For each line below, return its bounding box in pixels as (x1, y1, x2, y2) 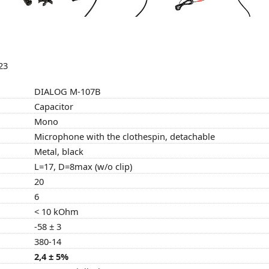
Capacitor (34, 100, 73, 112)
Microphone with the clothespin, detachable (34, 130, 215, 142)
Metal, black (34, 145, 83, 157)
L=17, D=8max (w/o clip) (34, 160, 132, 172)
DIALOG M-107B (34, 85, 101, 97)
